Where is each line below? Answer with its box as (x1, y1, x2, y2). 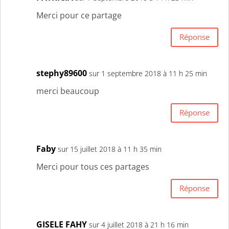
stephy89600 (36, 67, 87, 79)
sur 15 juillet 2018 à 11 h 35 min (58, 144, 162, 154)
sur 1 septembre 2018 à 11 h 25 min (89, 68, 207, 78)
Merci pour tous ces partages (36, 161, 149, 172)
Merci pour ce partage (36, 9, 122, 21)
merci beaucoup (36, 85, 99, 97)
